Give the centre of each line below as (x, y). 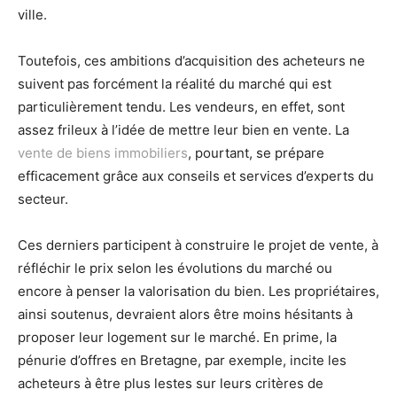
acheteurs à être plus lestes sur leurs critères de (171, 383)
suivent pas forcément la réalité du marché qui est (175, 84)
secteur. (43, 199)
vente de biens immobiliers (103, 153)
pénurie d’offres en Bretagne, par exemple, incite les (182, 360)
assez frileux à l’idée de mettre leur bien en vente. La (183, 130)
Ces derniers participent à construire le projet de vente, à (198, 245)
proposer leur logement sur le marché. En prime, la (177, 337)
